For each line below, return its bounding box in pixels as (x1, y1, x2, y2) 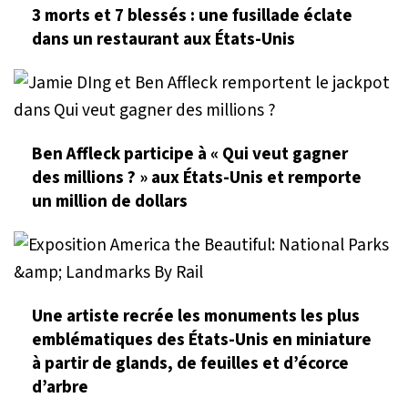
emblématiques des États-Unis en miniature (32, 326, 372, 352)
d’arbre (32, 373, 88, 400)
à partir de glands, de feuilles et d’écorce (32, 350, 349, 376)
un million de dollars (32, 188, 188, 214)
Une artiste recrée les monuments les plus (32, 302, 360, 329)
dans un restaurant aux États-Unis (32, 25, 295, 52)
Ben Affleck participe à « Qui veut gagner (32, 140, 348, 167)
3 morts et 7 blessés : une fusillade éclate (32, 2, 352, 28)
